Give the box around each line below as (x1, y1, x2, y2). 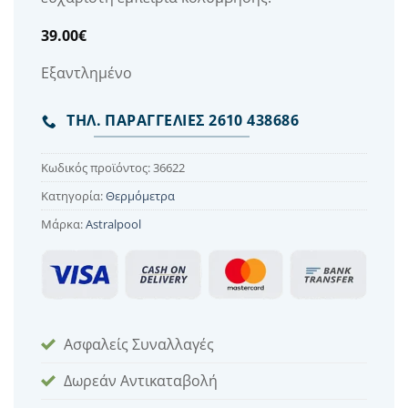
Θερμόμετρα (106, 187, 175, 204)
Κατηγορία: (41, 187, 106, 204)
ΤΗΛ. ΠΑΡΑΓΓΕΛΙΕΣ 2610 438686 (66, 110, 300, 131)
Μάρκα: (41, 215, 86, 232)
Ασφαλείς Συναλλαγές (64, 334, 214, 355)
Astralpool (86, 215, 141, 232)
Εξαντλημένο (41, 62, 132, 83)
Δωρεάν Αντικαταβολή (64, 371, 218, 392)
